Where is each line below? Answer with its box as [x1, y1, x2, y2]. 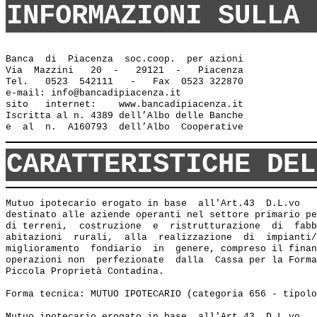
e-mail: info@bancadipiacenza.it [6, 88, 187, 98]
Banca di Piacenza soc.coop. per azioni [6, 54, 243, 64]
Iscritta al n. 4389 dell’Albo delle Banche [6, 110, 249, 121]
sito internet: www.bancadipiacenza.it [6, 99, 243, 110]
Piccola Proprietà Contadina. [6, 266, 170, 277]
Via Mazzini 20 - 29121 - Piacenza [6, 65, 243, 76]
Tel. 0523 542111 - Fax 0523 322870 [6, 76, 243, 87]
